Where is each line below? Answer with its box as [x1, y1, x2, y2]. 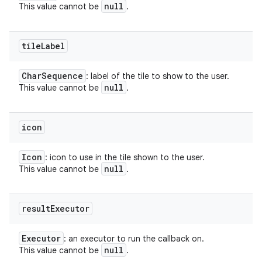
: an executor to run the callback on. [64, 233, 204, 244]
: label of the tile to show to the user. [86, 71, 229, 81]
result [22, 203, 50, 214]
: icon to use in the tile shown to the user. [45, 152, 205, 163]
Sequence [42, 70, 83, 81]
